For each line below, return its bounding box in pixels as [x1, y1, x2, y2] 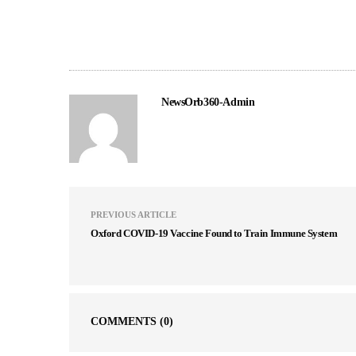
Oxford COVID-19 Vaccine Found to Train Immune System [91, 227, 338, 240]
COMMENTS [91, 315, 160, 328]
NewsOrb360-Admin [161, 96, 255, 109]
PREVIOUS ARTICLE [91, 210, 176, 220]
